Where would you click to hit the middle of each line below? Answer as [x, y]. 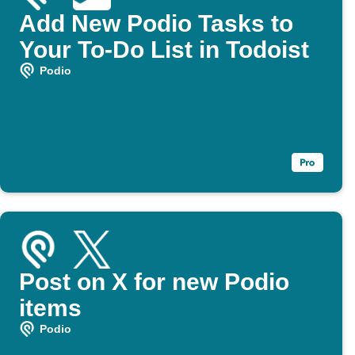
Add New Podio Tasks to [156, 24]
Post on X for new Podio [154, 282]
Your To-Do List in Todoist [164, 50]
